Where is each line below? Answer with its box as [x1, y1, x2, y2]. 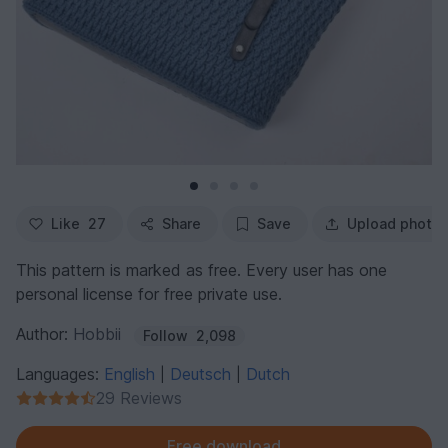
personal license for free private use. [16, 283, 282, 304]
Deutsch [170, 363, 236, 384]
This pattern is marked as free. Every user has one [16, 259, 387, 280]
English [104, 363, 160, 384]
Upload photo [347, 214, 441, 232]
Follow [143, 326, 188, 344]
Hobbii [73, 323, 121, 344]
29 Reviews [96, 387, 182, 408]
